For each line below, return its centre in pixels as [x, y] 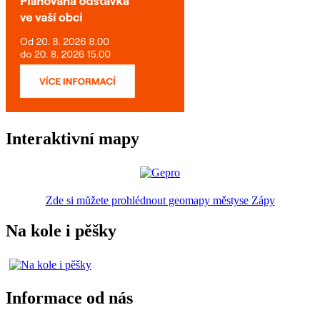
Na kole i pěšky [61, 230]
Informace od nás [69, 298]
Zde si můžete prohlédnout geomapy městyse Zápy [160, 200]
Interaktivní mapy [72, 138]
